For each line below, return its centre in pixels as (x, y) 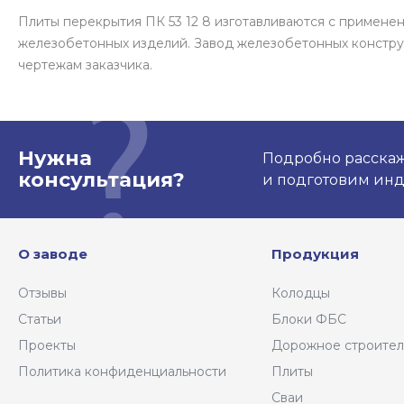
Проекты (47, 346)
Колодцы (301, 294)
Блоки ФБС (309, 320)
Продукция (316, 254)
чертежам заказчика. (85, 65)
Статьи (40, 320)
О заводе (53, 254)
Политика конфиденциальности (122, 372)
